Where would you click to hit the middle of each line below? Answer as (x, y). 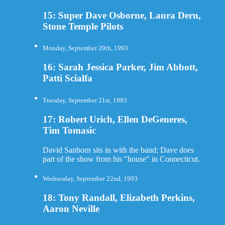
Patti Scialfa (67, 78)
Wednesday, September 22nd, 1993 (90, 178)
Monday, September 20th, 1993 (85, 48)
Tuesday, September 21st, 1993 (85, 100)
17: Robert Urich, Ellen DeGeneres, (115, 119)
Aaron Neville (71, 208)
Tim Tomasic (69, 130)
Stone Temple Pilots (83, 26)
